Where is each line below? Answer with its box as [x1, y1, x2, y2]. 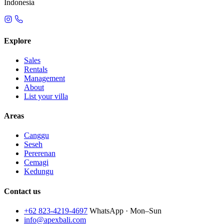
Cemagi [24, 158, 48, 167]
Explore [4, 36, 31, 45]
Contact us [4, 186, 40, 195]
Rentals [24, 64, 47, 73]
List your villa [24, 91, 68, 100]
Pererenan [24, 149, 55, 158]
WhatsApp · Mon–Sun [89, 206, 161, 215]
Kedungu [24, 167, 53, 176]
